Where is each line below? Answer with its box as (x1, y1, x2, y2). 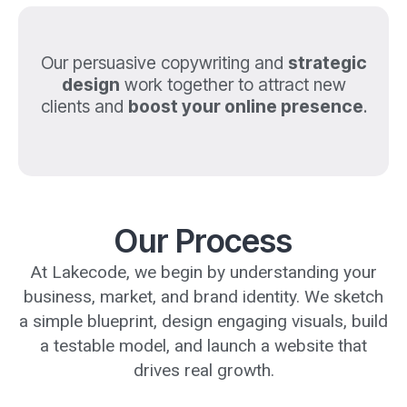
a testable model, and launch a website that (40, 334, 367, 356)
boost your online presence (127, 95, 363, 118)
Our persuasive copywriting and (40, 52, 288, 74)
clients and (40, 95, 128, 118)
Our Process (114, 221, 293, 260)
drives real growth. (133, 359, 274, 381)
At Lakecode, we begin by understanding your (30, 261, 377, 283)
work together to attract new (119, 74, 346, 96)
